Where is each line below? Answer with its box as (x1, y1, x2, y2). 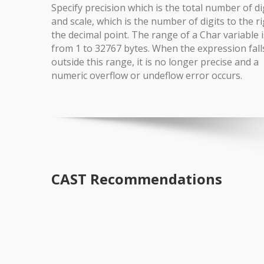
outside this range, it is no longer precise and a (51, 55, 259, 68)
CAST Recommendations (51, 169, 222, 189)
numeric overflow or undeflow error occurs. (51, 69, 242, 82)
